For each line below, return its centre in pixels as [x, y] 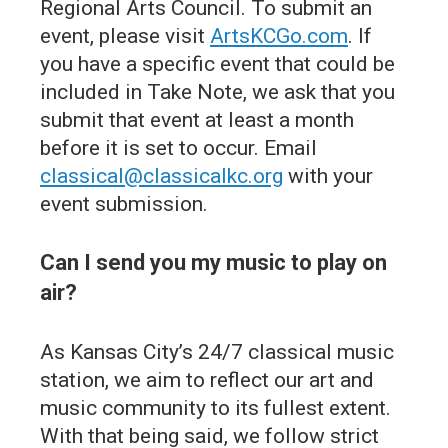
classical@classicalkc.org [161, 175]
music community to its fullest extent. [215, 407]
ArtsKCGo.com [279, 35]
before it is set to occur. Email [178, 147]
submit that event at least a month [197, 119]
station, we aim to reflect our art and [207, 379]
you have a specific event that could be [217, 63]
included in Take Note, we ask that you [217, 91]
